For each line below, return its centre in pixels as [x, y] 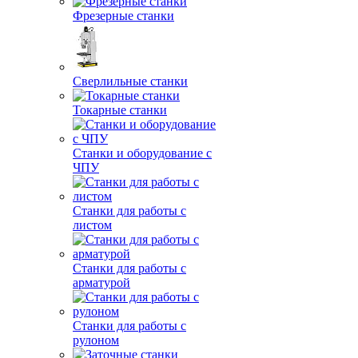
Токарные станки [120, 110]
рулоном [96, 340]
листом [92, 225]
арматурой [101, 282]
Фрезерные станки [123, 16]
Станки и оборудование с [142, 153]
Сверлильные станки [130, 81]
